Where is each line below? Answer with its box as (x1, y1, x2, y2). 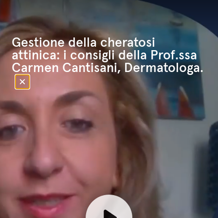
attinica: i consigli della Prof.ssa (12, 49, 197, 62)
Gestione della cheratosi (12, 36, 155, 50)
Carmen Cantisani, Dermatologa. (12, 62, 203, 75)
